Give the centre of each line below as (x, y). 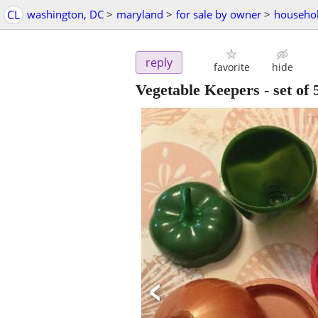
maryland (140, 14)
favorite (231, 67)
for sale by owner (219, 14)
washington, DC (65, 14)
